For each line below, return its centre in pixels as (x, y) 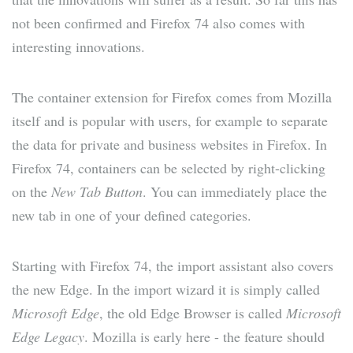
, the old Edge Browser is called (193, 313)
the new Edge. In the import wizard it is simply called (166, 290)
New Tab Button (97, 192)
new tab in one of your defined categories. (132, 216)
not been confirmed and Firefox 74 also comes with (158, 23)
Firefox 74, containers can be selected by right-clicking (169, 168)
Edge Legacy (48, 337)
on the (32, 192)
